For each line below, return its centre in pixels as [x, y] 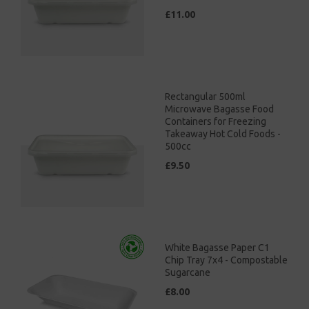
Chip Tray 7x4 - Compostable [226, 260]
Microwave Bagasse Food [219, 109]
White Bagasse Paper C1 [217, 247]
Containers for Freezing [216, 121]
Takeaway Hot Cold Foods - [223, 133]
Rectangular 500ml [205, 96]
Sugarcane [188, 272]
